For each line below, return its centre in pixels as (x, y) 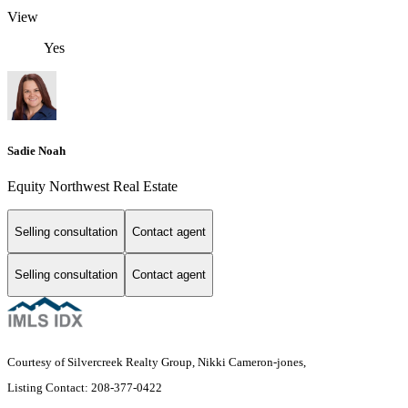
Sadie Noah (36, 151)
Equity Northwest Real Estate (92, 187)
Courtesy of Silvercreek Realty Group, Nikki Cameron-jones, (158, 362)
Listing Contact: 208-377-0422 (86, 387)
